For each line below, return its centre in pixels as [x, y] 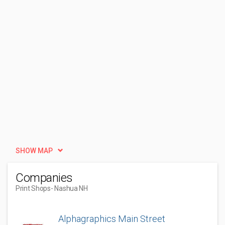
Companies [44, 178]
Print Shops [33, 188]
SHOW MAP [34, 151]
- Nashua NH [69, 188]
